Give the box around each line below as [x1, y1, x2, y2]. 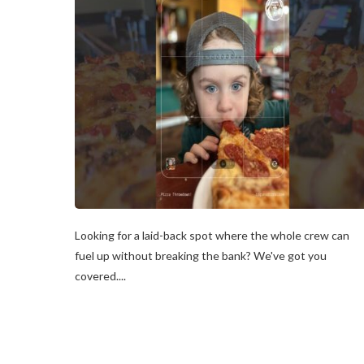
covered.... [75, 268, 126, 283]
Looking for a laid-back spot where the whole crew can [75, 227, 349, 242]
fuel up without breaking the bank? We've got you [75, 248, 327, 262]
